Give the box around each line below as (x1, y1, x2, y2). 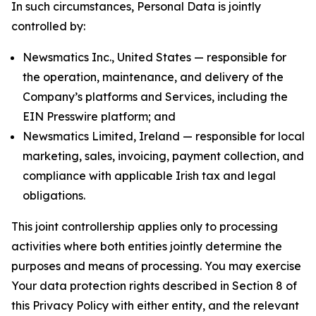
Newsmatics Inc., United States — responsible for (23, 50, 286, 64)
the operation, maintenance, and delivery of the (23, 70, 284, 84)
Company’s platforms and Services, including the (23, 90, 288, 104)
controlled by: (11, 19, 85, 33)
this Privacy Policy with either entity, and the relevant (11, 298, 299, 312)
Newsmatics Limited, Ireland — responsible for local (23, 129, 305, 143)
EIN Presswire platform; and (23, 109, 176, 123)
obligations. (23, 188, 85, 202)
